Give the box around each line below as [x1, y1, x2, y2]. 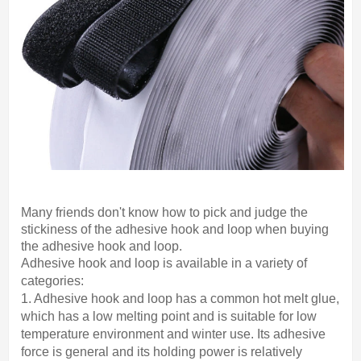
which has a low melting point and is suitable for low [21, 309, 317, 323]
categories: [21, 274, 84, 288]
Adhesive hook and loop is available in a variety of [21, 256, 307, 270]
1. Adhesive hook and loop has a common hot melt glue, [21, 292, 339, 305]
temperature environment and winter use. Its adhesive [21, 327, 326, 341]
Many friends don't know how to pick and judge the [21, 205, 308, 219]
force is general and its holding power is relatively [21, 345, 302, 359]
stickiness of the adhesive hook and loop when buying [21, 222, 329, 236]
